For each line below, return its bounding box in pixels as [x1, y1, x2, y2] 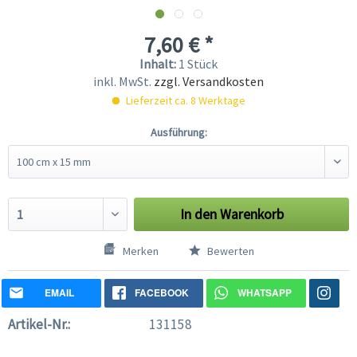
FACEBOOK [134, 285, 189, 300]
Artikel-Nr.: [8, 316, 70, 334]
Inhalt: [139, 56, 178, 73]
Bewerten [204, 244, 254, 259]
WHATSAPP [237, 285, 292, 300]
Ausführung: [150, 125, 207, 140]
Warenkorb [220, 206, 284, 224]
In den [180, 206, 218, 224]
